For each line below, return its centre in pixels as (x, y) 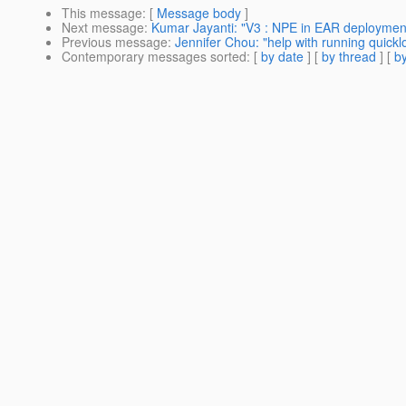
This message (102, 13)
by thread (349, 57)
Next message (103, 28)
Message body (199, 13)
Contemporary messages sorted (154, 57)
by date (282, 57)
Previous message (115, 42)
